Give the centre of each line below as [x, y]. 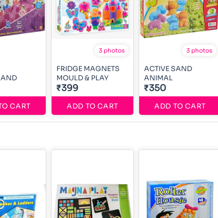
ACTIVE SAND [168, 68]
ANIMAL [158, 78]
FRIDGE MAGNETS [88, 68]
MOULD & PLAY [82, 78]
